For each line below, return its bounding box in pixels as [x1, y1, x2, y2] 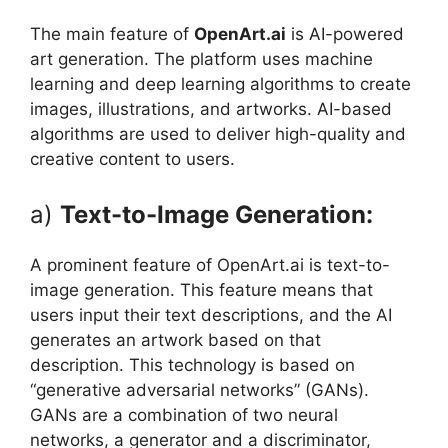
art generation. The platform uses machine [30, 48, 373, 69]
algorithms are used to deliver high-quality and [30, 123, 406, 144]
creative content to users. [30, 148, 235, 169]
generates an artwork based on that [30, 330, 321, 351]
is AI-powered [286, 23, 404, 44]
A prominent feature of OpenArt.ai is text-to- [30, 255, 390, 276]
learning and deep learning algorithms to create [30, 73, 411, 94]
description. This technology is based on [30, 355, 355, 376]
